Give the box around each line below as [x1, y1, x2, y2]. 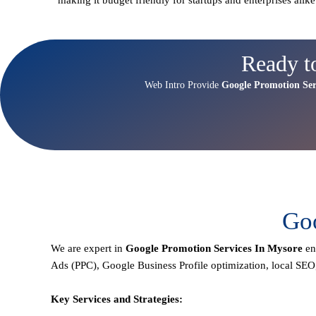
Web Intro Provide [145, 79, 219, 90]
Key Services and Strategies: [51, 293, 183, 305]
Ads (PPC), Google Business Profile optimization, [51, 260, 272, 272]
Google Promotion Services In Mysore [126, 243, 305, 255]
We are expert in [51, 243, 126, 255]
